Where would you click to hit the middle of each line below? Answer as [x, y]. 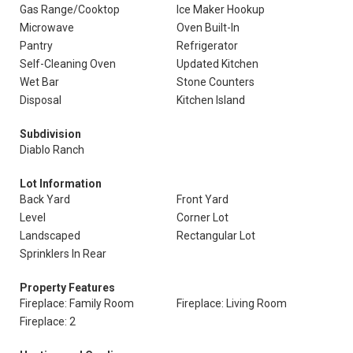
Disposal [41, 100]
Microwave [47, 28]
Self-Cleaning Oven [68, 64]
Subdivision [50, 134]
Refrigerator [207, 46]
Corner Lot [203, 217]
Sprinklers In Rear [63, 254]
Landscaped [50, 236]
